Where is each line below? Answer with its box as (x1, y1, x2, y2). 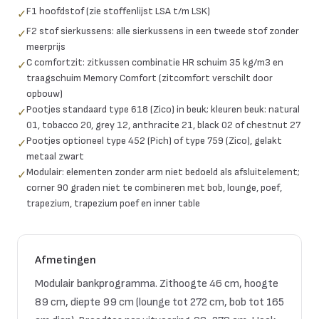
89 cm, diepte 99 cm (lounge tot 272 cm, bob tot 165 (35, 296, 284, 309)
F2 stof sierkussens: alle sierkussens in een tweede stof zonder (26, 25, 299, 37)
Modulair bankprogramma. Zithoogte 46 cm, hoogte (35, 277, 278, 291)
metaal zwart (26, 150, 84, 162)
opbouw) (26, 88, 63, 100)
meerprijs (26, 41, 66, 53)
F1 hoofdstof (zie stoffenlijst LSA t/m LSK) (26, 5, 210, 17)
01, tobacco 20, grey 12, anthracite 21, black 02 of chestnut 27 (26, 119, 300, 131)
